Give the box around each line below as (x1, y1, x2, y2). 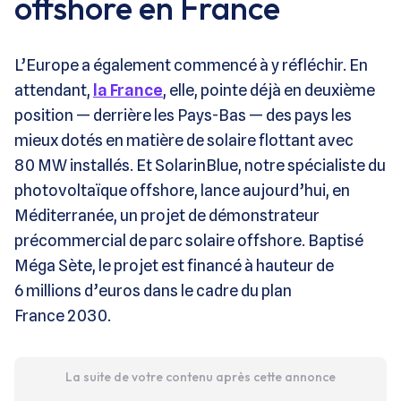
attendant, (14, 80, 93, 99)
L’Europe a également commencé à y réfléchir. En (14, 55, 368, 74)
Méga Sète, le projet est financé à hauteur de (14, 255, 334, 275)
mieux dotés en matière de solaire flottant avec (14, 130, 354, 149)
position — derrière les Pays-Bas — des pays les (14, 105, 352, 124)
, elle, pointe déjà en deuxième (163, 80, 375, 99)
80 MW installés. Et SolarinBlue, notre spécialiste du (14, 155, 386, 175)
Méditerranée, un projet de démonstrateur (14, 205, 320, 225)
